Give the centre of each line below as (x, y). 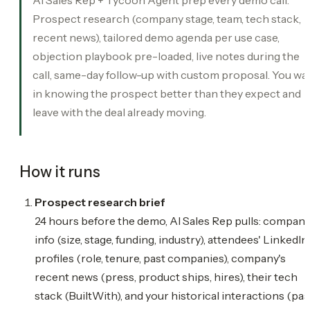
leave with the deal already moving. (119, 112)
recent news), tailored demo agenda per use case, (156, 37)
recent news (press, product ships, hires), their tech (166, 276)
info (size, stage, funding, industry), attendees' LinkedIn (171, 239)
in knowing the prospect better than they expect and (167, 93)
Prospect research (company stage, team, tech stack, (167, 18)
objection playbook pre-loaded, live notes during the (166, 56)
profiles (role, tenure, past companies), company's (160, 258)
